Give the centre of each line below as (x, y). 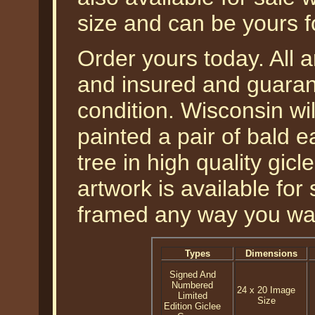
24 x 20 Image (266, 290)
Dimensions (271, 253)
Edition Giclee (192, 306)
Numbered (192, 285)
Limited (192, 296)
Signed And (192, 275)
